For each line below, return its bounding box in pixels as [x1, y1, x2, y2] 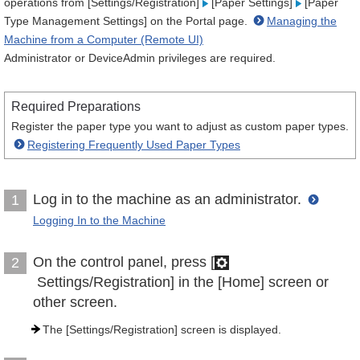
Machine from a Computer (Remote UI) [4, 33, 203, 46]
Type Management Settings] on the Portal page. [4, 14, 251, 27]
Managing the [267, 14, 337, 27]
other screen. [33, 294, 117, 310]
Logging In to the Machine [33, 214, 166, 227]
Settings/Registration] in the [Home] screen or [33, 274, 329, 290]
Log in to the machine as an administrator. [33, 191, 305, 207]
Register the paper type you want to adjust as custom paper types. [11, 120, 349, 133]
